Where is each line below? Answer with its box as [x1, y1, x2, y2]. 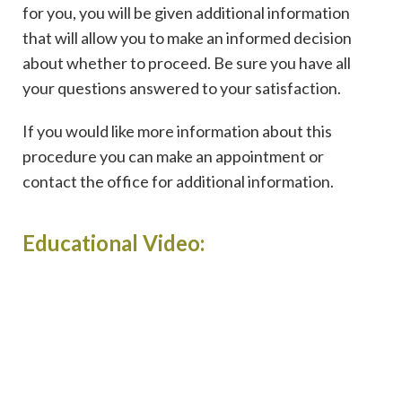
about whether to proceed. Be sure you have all [22, 52, 351, 73]
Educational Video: [22, 229, 205, 256]
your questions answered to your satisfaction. [22, 77, 341, 98]
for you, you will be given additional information [22, 2, 350, 22]
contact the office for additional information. [22, 170, 334, 191]
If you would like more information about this [22, 120, 332, 141]
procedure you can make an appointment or [22, 145, 324, 166]
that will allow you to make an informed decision [22, 27, 352, 48]
